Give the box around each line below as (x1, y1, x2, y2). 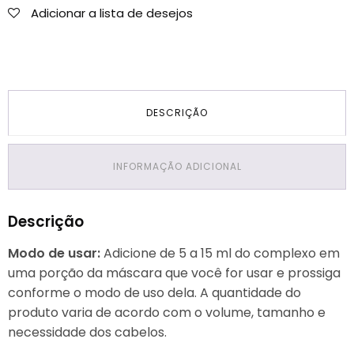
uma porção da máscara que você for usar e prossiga (8, 264, 341, 283)
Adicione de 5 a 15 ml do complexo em (104, 244, 340, 263)
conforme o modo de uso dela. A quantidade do (8, 284, 301, 303)
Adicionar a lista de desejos (31, 5, 193, 22)
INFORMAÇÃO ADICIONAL (112, 160, 242, 174)
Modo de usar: (8, 244, 104, 263)
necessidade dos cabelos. (8, 323, 167, 342)
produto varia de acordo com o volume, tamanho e (8, 303, 326, 322)
